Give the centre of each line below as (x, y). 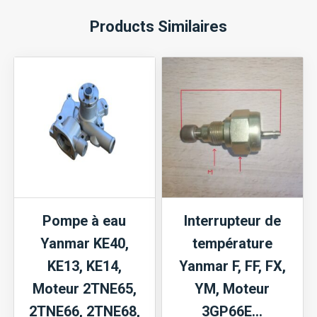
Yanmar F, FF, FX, (232, 266)
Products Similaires (158, 27)
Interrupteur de (232, 221)
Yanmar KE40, (84, 244)
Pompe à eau (85, 221)
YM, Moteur (232, 289)
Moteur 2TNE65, (84, 289)
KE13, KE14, (84, 266)
